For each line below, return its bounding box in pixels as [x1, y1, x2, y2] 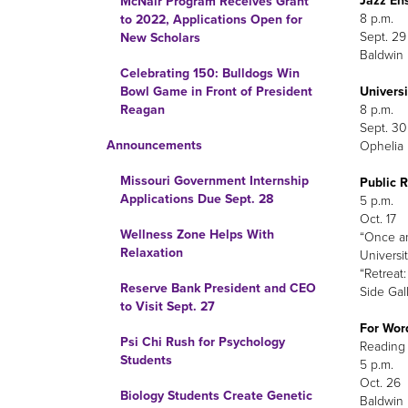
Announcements [107, 138, 202, 153]
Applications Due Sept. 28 [120, 191, 273, 207]
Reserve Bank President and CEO [120, 280, 316, 296]
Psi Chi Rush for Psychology [120, 334, 285, 350]
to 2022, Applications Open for [120, 12, 302, 27]
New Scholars [120, 30, 200, 46]
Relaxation [120, 245, 183, 260]
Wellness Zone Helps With [120, 227, 274, 242]
